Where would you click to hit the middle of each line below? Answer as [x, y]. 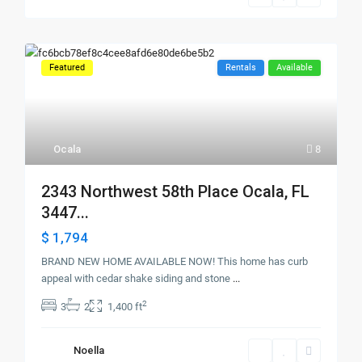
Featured [67, 68]
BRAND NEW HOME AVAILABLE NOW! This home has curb [175, 262]
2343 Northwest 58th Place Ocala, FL [176, 192]
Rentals [240, 68]
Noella [89, 351]
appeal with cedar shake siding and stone [137, 279]
